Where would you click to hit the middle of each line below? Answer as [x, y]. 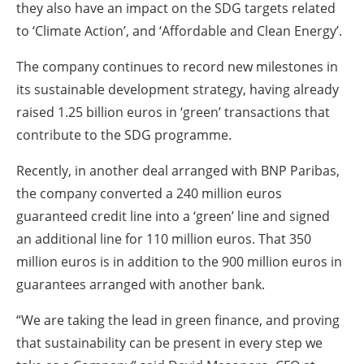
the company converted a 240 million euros [149, 194]
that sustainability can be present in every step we [169, 343]
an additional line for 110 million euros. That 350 [164, 239]
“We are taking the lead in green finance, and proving [178, 321]
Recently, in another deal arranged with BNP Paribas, [178, 171]
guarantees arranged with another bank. [141, 285]
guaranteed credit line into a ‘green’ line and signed [173, 217]
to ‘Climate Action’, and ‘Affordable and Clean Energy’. [179, 31]
